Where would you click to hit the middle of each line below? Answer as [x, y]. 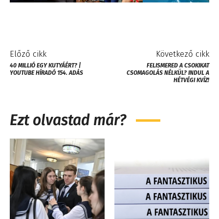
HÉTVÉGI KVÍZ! [191, 80]
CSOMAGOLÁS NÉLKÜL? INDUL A [168, 73]
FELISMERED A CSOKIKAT [178, 65]
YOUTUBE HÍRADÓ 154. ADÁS [46, 73]
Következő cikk [182, 54]
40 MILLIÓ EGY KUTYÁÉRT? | [45, 65]
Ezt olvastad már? [68, 120]
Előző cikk [28, 54]
